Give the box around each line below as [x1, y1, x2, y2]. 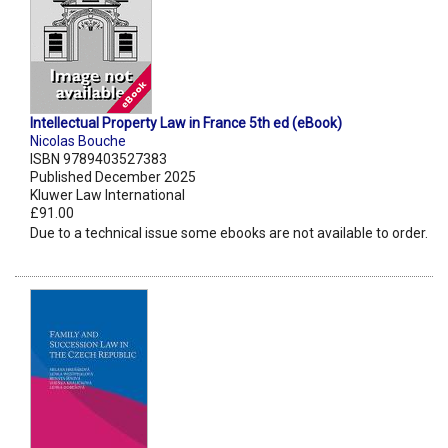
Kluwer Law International [30, 187, 185, 204]
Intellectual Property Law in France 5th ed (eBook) [30, 115, 342, 132]
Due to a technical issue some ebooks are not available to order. [30, 225, 428, 242]
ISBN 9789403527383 [30, 151, 167, 168]
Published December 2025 [30, 169, 196, 186]
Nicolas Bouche [30, 133, 126, 150]
